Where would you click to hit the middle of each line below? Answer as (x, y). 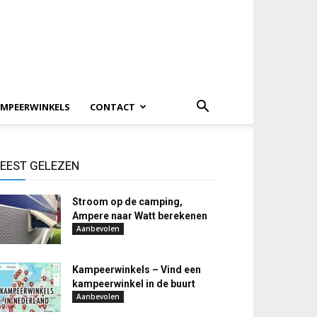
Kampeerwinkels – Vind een (137, 270)
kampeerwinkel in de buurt (134, 284)
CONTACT (113, 107)
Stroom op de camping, (127, 202)
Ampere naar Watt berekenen (140, 216)
